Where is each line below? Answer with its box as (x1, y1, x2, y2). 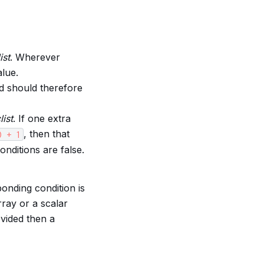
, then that (23, 128, 70, 140)
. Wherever (9, 51, 60, 64)
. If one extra (12, 113, 71, 125)
